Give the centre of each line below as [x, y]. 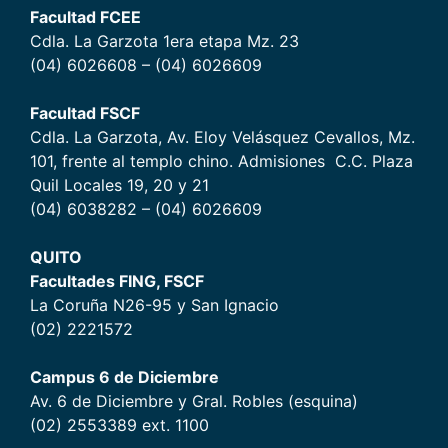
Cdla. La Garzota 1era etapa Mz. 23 [164, 41]
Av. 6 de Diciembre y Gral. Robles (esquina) [194, 401]
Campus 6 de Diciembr [119, 377]
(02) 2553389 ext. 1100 [119, 425]
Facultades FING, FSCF [117, 281]
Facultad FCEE [85, 17]
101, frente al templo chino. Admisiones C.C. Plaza [221, 161]
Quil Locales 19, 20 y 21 [119, 185]
